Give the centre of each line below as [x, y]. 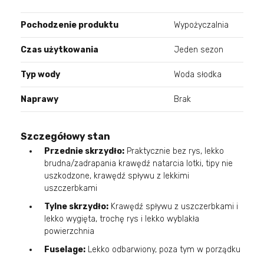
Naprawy [39, 99]
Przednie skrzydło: [84, 151]
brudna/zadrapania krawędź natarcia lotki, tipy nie [138, 163]
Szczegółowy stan [65, 136]
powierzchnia [69, 231]
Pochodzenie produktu [70, 25]
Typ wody [40, 74]
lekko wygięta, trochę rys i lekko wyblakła [122, 219]
